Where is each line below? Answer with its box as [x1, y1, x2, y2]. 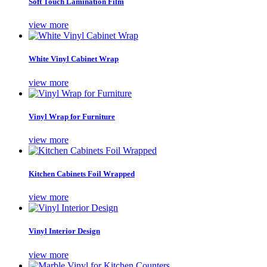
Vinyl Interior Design [29, 226, 100, 236]
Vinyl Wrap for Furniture [29, 111, 115, 121]
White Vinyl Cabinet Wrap [29, 54, 119, 64]
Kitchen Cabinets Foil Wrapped [29, 169, 135, 179]
